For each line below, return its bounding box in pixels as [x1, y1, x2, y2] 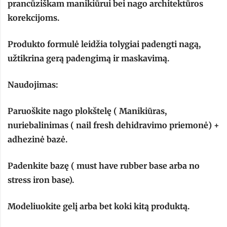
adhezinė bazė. [8, 134, 67, 145]
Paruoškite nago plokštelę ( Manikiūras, [8, 106, 167, 117]
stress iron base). [8, 175, 74, 185]
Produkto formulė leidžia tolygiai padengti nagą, [8, 39, 201, 50]
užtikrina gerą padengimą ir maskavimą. [8, 53, 169, 64]
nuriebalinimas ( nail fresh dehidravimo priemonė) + [8, 120, 219, 131]
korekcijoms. [8, 13, 59, 23]
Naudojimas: [8, 80, 58, 90]
